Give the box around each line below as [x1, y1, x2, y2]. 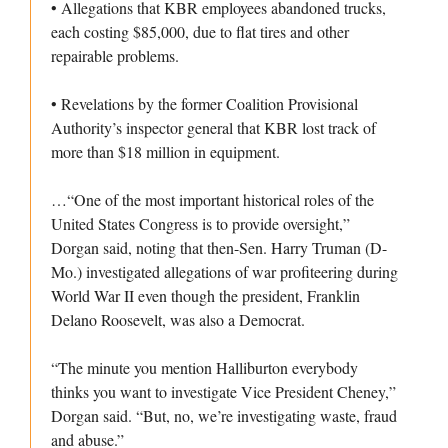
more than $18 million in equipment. [51, 141, 280, 163]
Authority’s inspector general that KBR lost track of [51, 117, 376, 139]
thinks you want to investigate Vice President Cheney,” [51, 381, 396, 403]
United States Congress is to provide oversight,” [51, 213, 350, 235]
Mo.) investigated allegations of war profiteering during [51, 261, 398, 283]
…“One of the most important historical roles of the [51, 189, 374, 211]
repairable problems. [51, 45, 179, 67]
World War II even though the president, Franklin [51, 285, 360, 307]
